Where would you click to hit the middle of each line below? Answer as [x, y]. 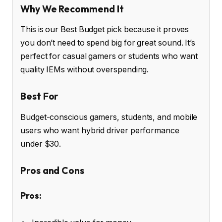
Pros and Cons [52, 170]
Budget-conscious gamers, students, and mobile [109, 117]
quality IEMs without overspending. [85, 70]
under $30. [41, 144]
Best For [40, 96]
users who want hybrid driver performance [100, 130]
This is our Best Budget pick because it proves [105, 30]
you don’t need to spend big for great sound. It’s [108, 43]
